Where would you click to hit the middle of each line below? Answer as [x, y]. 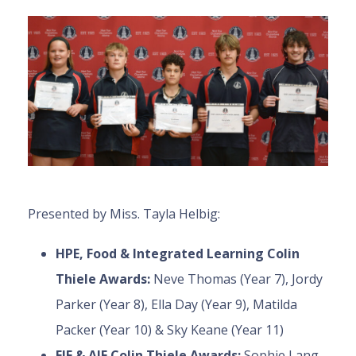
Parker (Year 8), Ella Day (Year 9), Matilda [176, 305]
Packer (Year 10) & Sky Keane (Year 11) [170, 330]
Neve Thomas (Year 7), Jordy [238, 279]
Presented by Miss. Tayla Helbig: [124, 214]
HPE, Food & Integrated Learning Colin [178, 254]
